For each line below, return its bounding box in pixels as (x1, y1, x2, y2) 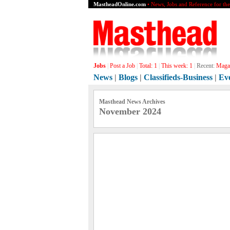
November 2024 (99, 106, 161, 117)
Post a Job (110, 62, 135, 69)
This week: (161, 62, 189, 69)
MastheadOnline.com (93, 1, 146, 7)
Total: (139, 62, 154, 69)
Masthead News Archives (99, 98, 165, 105)
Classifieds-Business (144, 73, 213, 82)
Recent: (197, 62, 215, 69)
